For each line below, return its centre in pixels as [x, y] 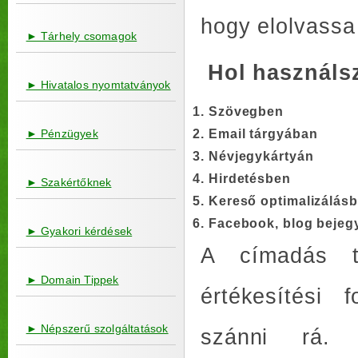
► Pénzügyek [62, 133]
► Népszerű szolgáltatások [97, 328]
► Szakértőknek [69, 182]
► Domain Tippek [72, 280]
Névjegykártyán [261, 156]
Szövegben [247, 111]
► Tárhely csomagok [82, 36]
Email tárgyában [263, 134]
